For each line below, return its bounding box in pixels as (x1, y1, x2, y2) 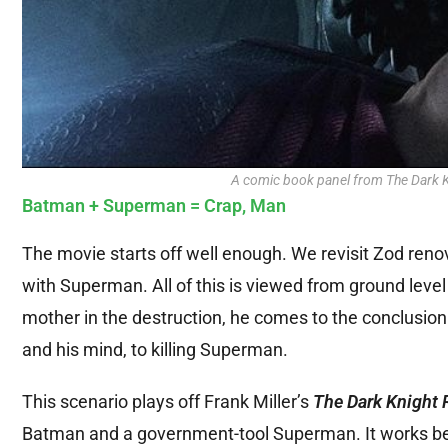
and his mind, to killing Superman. (22, 339, 288, 361)
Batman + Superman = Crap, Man (22, 195, 286, 217)
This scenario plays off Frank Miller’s (22, 391, 313, 413)
